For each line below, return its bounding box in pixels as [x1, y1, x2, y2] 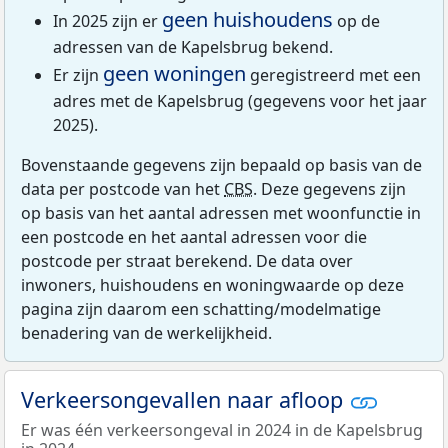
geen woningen [103, 59, 246, 87]
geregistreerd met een [246, 63, 421, 86]
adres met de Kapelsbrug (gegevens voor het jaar [53, 89, 427, 112]
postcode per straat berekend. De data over [21, 249, 353, 272]
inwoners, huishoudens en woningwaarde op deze [21, 273, 404, 296]
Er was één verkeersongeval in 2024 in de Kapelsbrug [21, 419, 423, 441]
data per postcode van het [21, 177, 224, 200]
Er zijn [53, 63, 103, 86]
